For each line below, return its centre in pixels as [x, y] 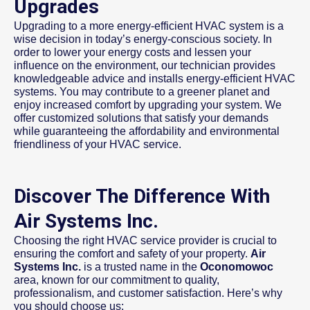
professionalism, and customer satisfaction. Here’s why [148, 293]
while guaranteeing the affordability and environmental [147, 131]
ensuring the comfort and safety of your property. [132, 254]
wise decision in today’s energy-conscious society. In [143, 39]
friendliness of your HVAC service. [98, 145]
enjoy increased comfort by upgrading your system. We [148, 105]
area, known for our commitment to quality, [117, 280]
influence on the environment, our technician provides [145, 66]
